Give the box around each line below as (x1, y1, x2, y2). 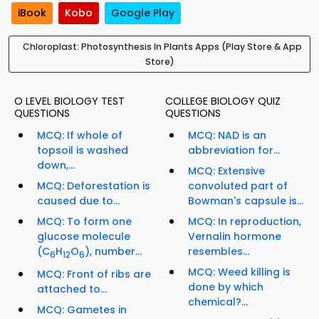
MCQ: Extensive (188, 164, 265, 179)
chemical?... (188, 295, 248, 310)
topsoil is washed (37, 143, 128, 158)
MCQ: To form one (37, 214, 132, 229)
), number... (85, 244, 142, 259)
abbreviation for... (188, 143, 280, 158)
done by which (188, 280, 263, 295)
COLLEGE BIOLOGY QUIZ (165, 94, 281, 109)
